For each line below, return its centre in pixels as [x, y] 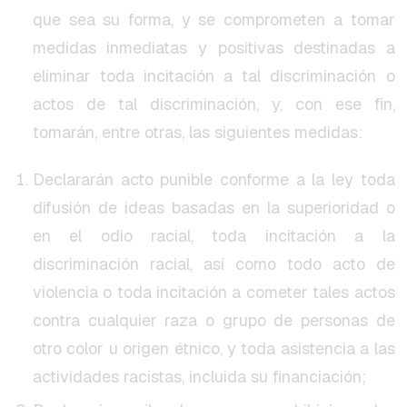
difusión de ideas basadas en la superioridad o [213, 208]
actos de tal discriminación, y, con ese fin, [213, 104]
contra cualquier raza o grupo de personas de [213, 321]
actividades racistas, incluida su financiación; [199, 377]
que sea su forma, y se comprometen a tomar [213, 20]
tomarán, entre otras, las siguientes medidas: [197, 133]
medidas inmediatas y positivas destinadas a [213, 48]
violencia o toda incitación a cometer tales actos [213, 293]
